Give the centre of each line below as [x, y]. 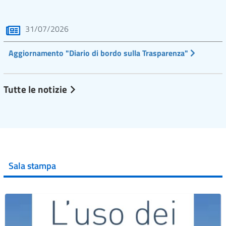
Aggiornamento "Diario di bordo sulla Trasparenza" [99, 53]
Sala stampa [32, 166]
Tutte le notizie [37, 89]
